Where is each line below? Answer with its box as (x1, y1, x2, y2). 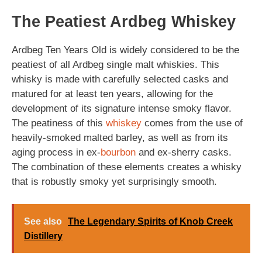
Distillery (24, 230, 63, 241)
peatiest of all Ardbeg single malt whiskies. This (12, 59, 219, 71)
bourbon (101, 147, 136, 158)
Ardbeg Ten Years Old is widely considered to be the (12, 44, 239, 56)
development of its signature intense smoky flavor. (12, 103, 232, 115)
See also (24, 216, 62, 226)
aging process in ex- (12, 147, 101, 158)
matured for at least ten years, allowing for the (12, 88, 213, 100)
